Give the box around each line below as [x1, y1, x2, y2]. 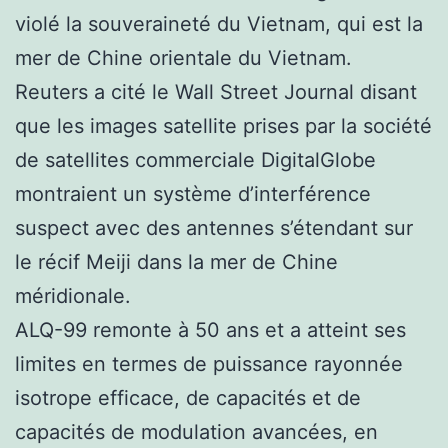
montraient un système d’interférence [15, 181, 371, 206]
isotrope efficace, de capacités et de [15, 385, 361, 410]
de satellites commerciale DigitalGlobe [15, 147, 376, 172]
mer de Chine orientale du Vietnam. [15, 45, 352, 70]
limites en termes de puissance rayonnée [15, 351, 403, 376]
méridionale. [15, 283, 131, 308]
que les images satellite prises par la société [15, 113, 432, 138]
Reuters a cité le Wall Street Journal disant [15, 79, 417, 104]
